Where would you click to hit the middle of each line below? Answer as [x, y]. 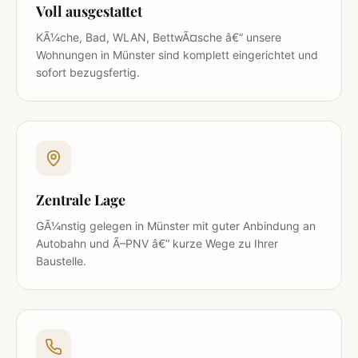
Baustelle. [61, 261]
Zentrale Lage [81, 199]
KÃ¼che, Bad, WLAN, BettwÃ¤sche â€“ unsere [159, 37]
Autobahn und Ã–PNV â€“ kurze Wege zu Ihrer [157, 243]
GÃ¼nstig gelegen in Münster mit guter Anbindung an [176, 225]
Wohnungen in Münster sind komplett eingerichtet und [177, 54]
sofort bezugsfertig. [88, 72]
